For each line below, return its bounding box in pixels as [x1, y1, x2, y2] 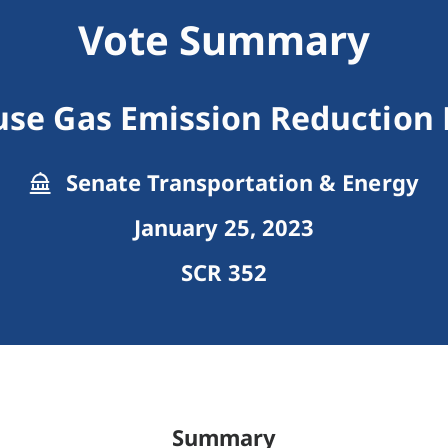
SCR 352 [181, 257, 267, 288]
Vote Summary [77, 12, 371, 68]
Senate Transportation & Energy [59, 167, 419, 198]
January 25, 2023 [133, 212, 315, 243]
